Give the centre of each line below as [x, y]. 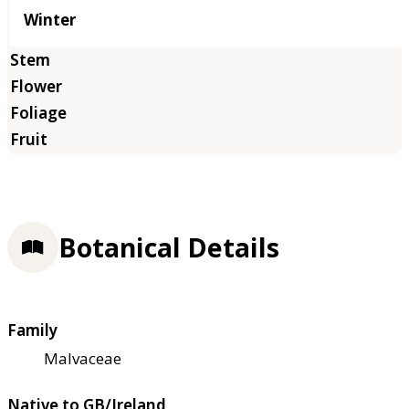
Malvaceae [83, 359]
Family [32, 330]
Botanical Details [169, 247]
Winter [50, 20]
